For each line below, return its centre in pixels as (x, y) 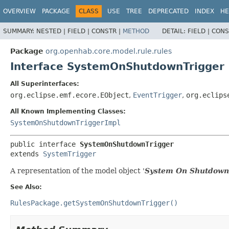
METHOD (136, 31)
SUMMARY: (20, 31)
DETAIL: (175, 31)
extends (27, 154)
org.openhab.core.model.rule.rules (109, 51)
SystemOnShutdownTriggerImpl (65, 122)
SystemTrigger (70, 154)
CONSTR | (107, 31)
